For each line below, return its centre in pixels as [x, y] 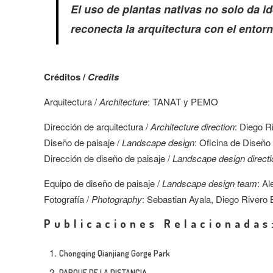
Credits [103, 77]
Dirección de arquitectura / [97, 126]
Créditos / [66, 77]
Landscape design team [208, 183]
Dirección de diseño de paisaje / [108, 158]
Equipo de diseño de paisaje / [102, 183]
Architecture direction [193, 126]
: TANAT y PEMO [183, 101]
